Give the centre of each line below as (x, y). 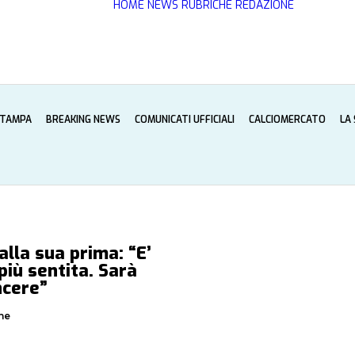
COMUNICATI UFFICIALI (185, 120)
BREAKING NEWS (83, 120)
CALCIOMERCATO (287, 120)
